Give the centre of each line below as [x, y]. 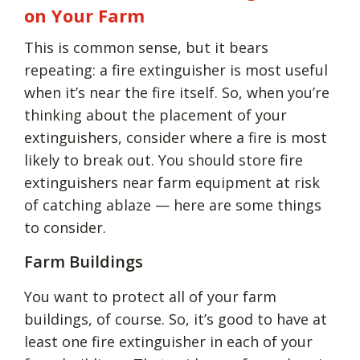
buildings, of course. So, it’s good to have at [176, 319]
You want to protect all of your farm [150, 296]
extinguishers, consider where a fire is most [176, 137]
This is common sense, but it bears [146, 47]
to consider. [65, 227]
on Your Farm [84, 15]
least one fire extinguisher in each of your [168, 341]
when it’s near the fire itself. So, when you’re [177, 92]
